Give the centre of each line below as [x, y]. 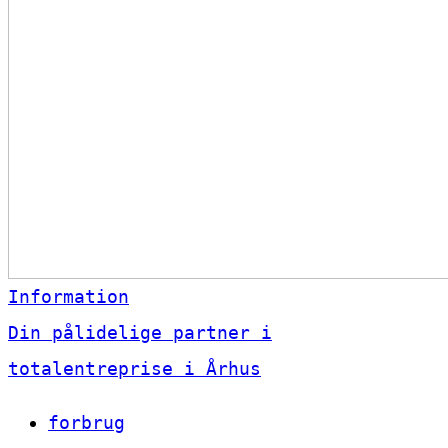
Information [68, 297]
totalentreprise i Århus [134, 369]
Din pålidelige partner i [140, 333]
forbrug [86, 423]
